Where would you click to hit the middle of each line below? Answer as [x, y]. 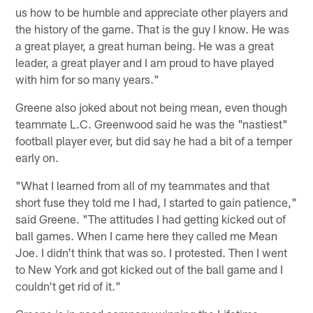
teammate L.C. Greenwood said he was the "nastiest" [152, 123]
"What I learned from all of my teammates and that [143, 185]
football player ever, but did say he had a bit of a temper [154, 140]
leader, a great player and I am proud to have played [145, 62]
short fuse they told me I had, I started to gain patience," [156, 202]
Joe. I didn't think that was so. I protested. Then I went [152, 252]
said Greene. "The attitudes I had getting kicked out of [151, 218]
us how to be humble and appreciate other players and [152, 12]
